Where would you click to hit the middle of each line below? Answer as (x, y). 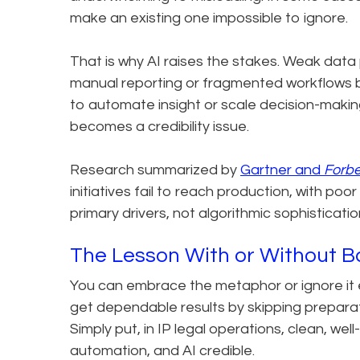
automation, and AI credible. (162, 350)
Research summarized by (155, 170)
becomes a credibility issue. (161, 126)
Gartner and (282, 170)
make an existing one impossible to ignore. (209, 18)
